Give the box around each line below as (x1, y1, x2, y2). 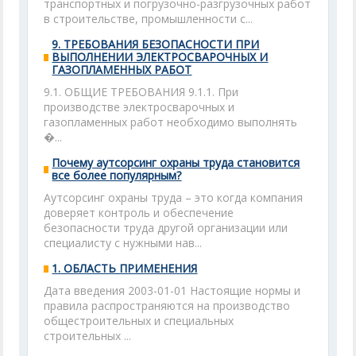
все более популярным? (52, 168, 182, 183)
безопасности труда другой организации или (44, 220, 288, 235)
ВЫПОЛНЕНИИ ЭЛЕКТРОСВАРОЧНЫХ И (52, 49, 269, 64)
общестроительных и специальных (44, 313, 234, 328)
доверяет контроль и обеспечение (44, 205, 234, 220)
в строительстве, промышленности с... (44, 11, 253, 26)
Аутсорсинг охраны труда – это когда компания (44, 190, 304, 205)
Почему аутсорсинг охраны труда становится (52, 155, 300, 170)
